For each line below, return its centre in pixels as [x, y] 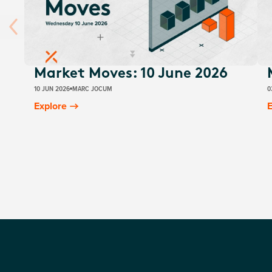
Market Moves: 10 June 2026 [131, 74]
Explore [50, 106]
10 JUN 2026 [52, 88]
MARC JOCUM [92, 88]
